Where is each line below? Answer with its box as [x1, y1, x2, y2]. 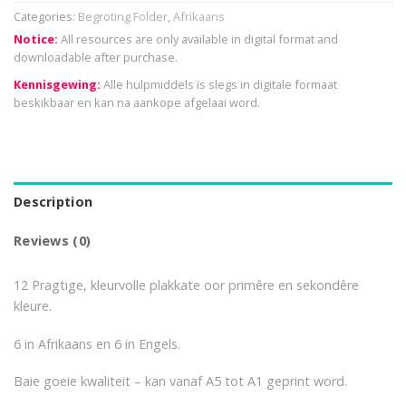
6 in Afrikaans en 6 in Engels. [14, 334, 180, 353]
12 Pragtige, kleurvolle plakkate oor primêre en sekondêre [14, 275, 359, 294]
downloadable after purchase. [14, 49, 178, 66]
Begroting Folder [78, 8, 168, 25]
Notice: [14, 31, 58, 48]
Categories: [14, 8, 78, 25]
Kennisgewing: [14, 76, 101, 93]
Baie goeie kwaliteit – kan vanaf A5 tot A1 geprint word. [14, 372, 347, 391]
